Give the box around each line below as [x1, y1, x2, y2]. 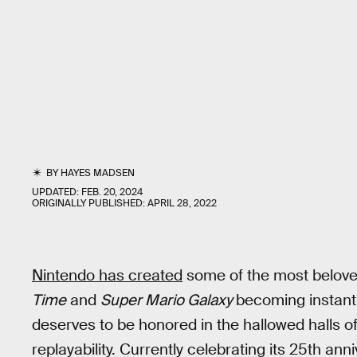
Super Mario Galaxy [100, 290, 236, 310]
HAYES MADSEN [61, 167, 135, 179]
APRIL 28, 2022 [147, 197, 217, 210]
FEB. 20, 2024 [81, 186, 143, 198]
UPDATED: [32, 186, 81, 198]
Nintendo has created [32, 265, 182, 285]
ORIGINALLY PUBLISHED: [32, 197, 147, 210]
